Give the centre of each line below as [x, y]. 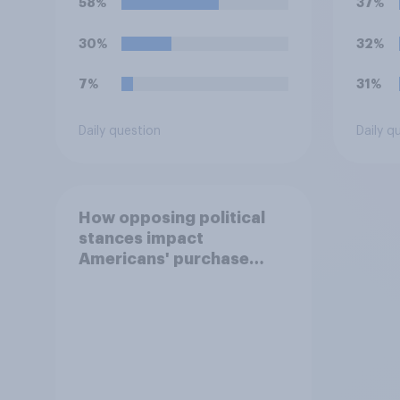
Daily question [119, 132]
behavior [114, 279]
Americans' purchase [163, 258]
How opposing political [171, 217]
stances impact [141, 238]
